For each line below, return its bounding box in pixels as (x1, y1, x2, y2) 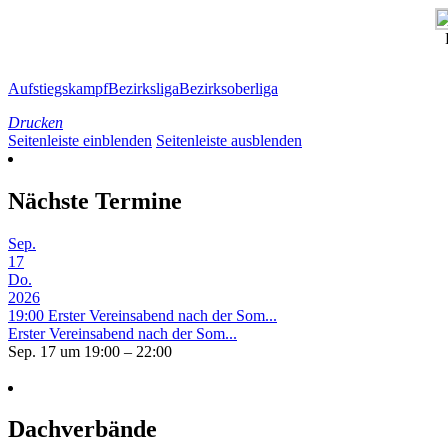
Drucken (8, 113, 63, 131)
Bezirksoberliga (179, 79, 278, 97)
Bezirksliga (108, 79, 179, 97)
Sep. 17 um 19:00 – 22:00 (8, 342, 172, 360)
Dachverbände (8, 416, 157, 443)
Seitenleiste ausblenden (156, 131, 302, 149)
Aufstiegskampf (8, 79, 108, 97)
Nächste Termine (8, 187, 182, 214)
